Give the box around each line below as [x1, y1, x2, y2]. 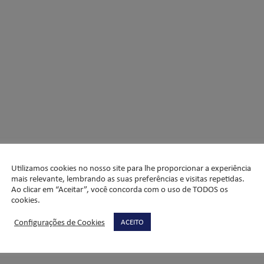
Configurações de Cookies [14, 216, 105, 227]
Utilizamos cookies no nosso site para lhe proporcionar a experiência [11, 162, 251, 173]
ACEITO [121, 216, 144, 227]
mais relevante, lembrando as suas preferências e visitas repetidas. [11, 173, 245, 184]
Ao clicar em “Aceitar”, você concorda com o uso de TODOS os [11, 183, 228, 194]
